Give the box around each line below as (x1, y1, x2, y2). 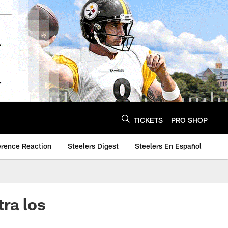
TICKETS (134, 115, 163, 124)
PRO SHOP (171, 115, 208, 124)
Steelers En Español (135, 141, 202, 150)
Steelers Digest (68, 141, 119, 150)
